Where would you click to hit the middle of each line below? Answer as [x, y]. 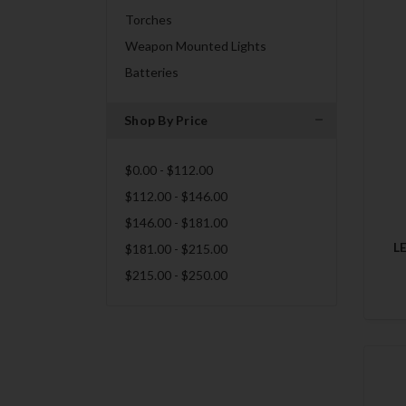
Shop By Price [166, 120]
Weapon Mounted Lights [196, 46]
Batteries [152, 72]
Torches [149, 19]
